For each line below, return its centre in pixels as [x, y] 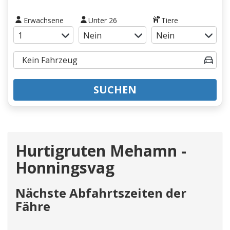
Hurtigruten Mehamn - [101, 150]
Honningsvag [65, 167]
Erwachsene [43, 20]
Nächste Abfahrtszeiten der [101, 193]
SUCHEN [115, 89]
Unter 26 [103, 20]
